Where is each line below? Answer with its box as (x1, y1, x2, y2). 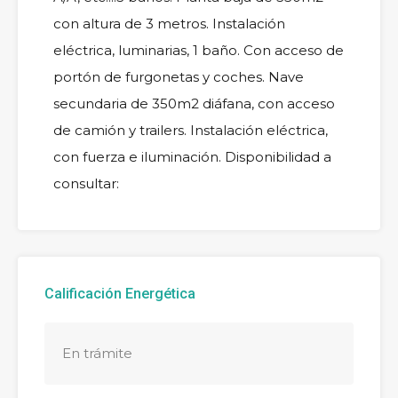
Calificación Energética (44, 285, 195, 303)
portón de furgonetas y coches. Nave (53, 68, 304, 86)
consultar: (53, 175, 119, 193)
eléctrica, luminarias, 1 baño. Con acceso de (53, 42, 344, 60)
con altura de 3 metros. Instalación (53, 15, 285, 33)
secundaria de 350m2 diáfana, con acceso (53, 95, 335, 113)
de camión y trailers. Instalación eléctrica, (53, 122, 328, 139)
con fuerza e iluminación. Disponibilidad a (53, 148, 331, 166)
